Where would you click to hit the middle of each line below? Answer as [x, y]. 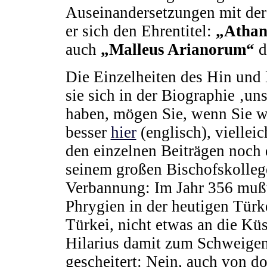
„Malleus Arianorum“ [177, 50]
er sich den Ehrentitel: [140, 31]
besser [88, 132]
